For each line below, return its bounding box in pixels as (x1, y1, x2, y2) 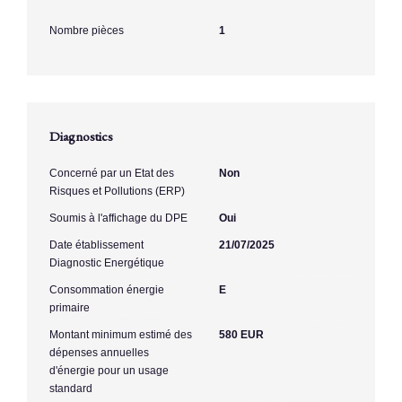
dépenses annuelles (49, 345, 149, 359)
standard (49, 381, 92, 395)
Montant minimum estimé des (49, 328, 192, 341)
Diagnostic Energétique (49, 256, 164, 269)
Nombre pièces (49, 23, 124, 37)
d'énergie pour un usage (49, 363, 169, 377)
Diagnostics (49, 127, 113, 144)
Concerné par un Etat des (49, 166, 174, 179)
